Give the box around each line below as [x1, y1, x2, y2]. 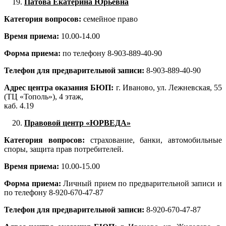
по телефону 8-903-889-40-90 [63, 49, 162, 58]
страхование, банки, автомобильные [84, 136, 222, 145]
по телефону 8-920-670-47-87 [4, 188, 103, 197]
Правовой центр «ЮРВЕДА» [24, 119, 131, 128]
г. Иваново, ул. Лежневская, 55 [116, 83, 222, 92]
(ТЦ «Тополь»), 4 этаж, [4, 92, 83, 101]
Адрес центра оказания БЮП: [4, 83, 116, 92]
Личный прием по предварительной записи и [63, 179, 222, 188]
